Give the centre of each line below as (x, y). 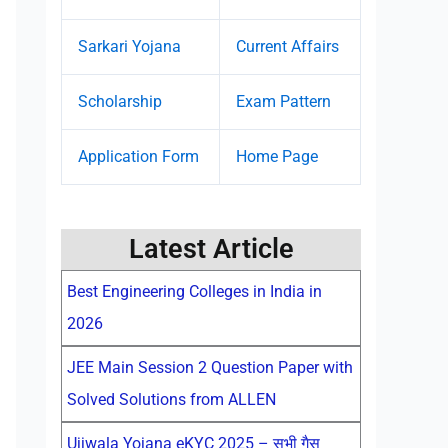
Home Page (277, 156)
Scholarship (120, 101)
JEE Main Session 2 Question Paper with (210, 367)
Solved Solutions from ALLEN (171, 399)
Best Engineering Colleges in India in (194, 291)
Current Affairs (287, 46)
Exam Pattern (283, 101)
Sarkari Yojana (129, 46)
